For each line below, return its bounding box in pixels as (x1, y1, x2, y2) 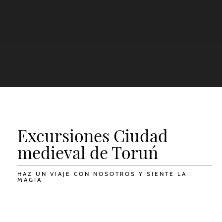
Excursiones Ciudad (17, 124, 168, 147)
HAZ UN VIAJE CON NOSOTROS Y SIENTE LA (17, 170, 187, 177)
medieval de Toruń (17, 141, 158, 164)
